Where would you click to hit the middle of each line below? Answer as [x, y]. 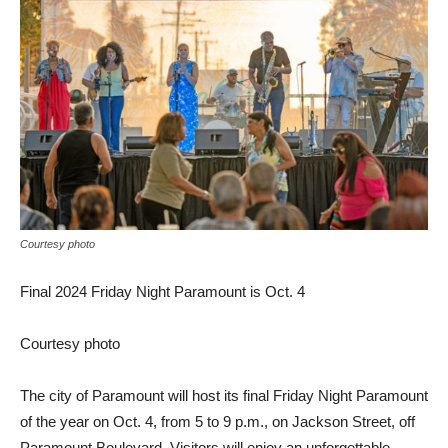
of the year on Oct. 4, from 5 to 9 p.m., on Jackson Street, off [217, 422]
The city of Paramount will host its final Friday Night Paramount [224, 396]
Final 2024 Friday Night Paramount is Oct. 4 [162, 292]
